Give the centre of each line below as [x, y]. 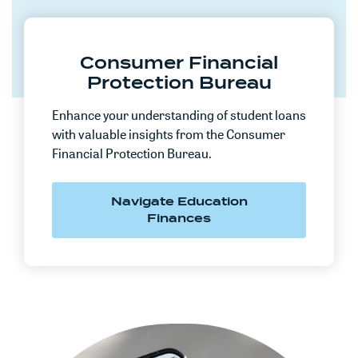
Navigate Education [179, 201]
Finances [179, 218]
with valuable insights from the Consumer [169, 134]
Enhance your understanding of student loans [179, 115]
